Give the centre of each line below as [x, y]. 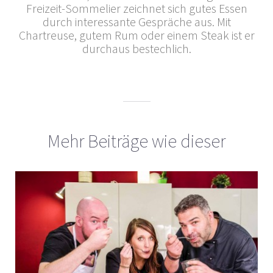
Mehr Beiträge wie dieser [136, 141]
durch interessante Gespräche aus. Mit [136, 22]
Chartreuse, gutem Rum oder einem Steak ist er [136, 35]
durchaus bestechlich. [136, 49]
